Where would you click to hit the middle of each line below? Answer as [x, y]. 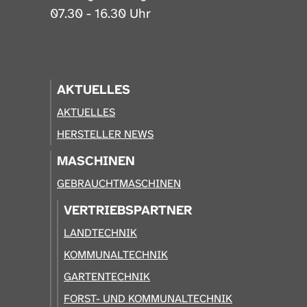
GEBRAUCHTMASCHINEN [119, 183]
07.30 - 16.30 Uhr [100, 13]
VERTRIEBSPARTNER [128, 210]
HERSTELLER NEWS [105, 134]
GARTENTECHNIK [107, 276]
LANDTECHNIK [100, 232]
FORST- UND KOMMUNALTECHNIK [148, 298]
